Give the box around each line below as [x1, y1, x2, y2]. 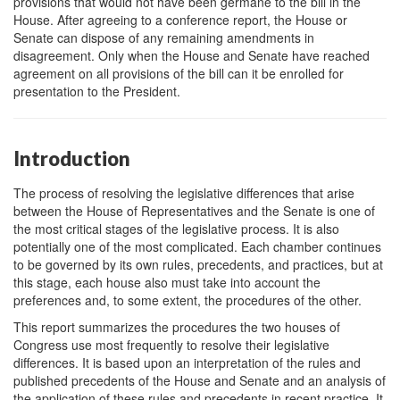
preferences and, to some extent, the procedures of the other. [13, 291, 362, 309]
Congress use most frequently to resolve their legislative [13, 336, 329, 354]
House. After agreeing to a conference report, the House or [13, 10, 347, 29]
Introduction [13, 146, 130, 171]
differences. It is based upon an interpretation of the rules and [13, 354, 361, 371]
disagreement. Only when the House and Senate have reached [13, 46, 370, 64]
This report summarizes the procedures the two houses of [13, 318, 340, 336]
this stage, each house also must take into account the [13, 273, 321, 291]
